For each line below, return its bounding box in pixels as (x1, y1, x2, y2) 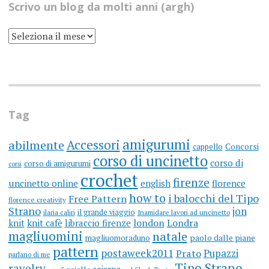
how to (128, 190, 166, 207)
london (133, 217, 165, 230)
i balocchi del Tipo (168, 191, 259, 206)
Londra (166, 217, 198, 230)
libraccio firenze (64, 217, 131, 229)
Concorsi (225, 141, 259, 153)
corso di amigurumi (23, 158, 91, 169)
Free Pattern (68, 192, 127, 206)
